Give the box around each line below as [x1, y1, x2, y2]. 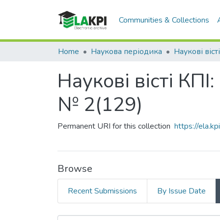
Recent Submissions [68, 186, 137, 196]
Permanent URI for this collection [57, 121, 170, 132]
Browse [57, 162, 92, 175]
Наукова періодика [91, 46, 162, 57]
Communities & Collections [119, 14, 210, 26]
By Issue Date [157, 186, 206, 196]
